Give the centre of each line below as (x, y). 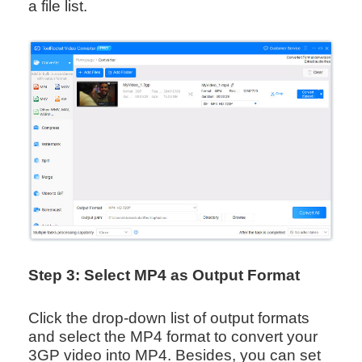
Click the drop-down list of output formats (168, 318)
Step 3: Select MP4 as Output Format (164, 276)
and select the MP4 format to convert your (173, 337)
